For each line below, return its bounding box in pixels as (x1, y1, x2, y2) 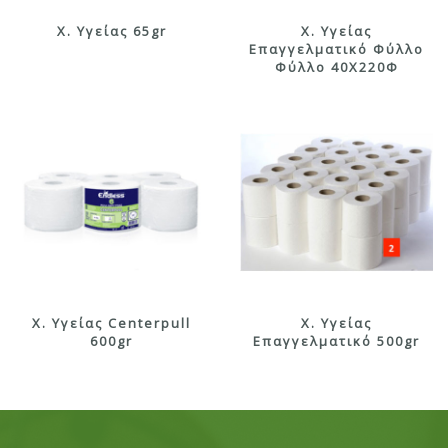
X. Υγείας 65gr (56, 22, 167, 41)
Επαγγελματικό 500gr (253, 332, 420, 351)
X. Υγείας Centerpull (32, 314, 191, 333)
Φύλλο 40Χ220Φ (274, 58, 399, 77)
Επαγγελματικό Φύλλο (249, 40, 424, 59)
